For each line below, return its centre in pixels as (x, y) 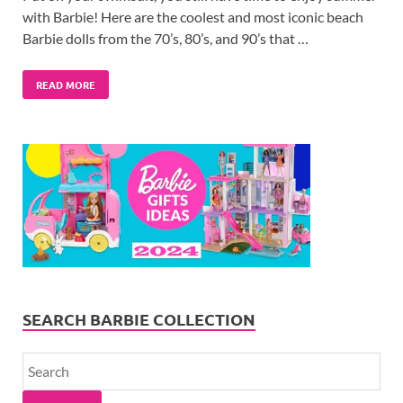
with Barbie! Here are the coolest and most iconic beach (193, 17)
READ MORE (66, 85)
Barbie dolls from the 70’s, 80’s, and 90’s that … (166, 39)
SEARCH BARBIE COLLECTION (139, 318)
